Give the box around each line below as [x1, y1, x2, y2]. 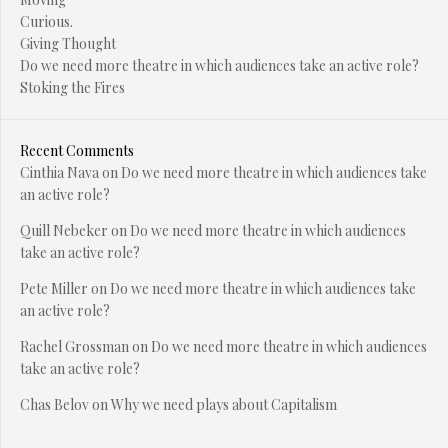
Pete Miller [20, 279, 88, 299]
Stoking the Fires [20, 78, 125, 98]
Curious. [20, 12, 73, 32]
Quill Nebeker [20, 221, 108, 241]
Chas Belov [20, 395, 89, 415]
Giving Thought [20, 34, 116, 54]
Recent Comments [20, 141, 134, 161]
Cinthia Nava [20, 163, 99, 183]
